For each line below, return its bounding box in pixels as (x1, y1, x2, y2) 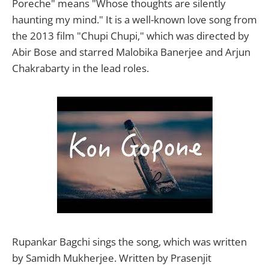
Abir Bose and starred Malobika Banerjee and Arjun (12, 45, 250, 59)
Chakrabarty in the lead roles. (12, 61, 149, 76)
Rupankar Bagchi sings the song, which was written (12, 235, 247, 249)
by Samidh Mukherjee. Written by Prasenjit (12, 251, 211, 265)
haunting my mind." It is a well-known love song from (12, 13, 257, 27)
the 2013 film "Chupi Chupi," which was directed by (12, 29, 249, 43)
